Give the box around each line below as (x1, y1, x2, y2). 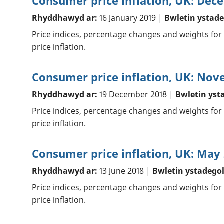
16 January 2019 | (97, 12, 164, 24)
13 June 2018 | (97, 165, 152, 177)
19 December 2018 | (97, 89, 175, 100)
